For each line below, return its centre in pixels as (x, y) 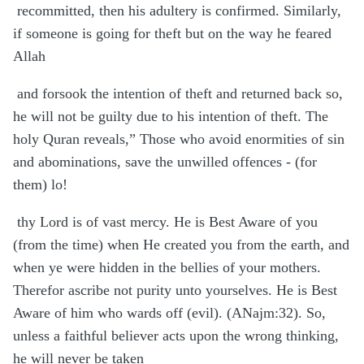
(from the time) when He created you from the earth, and (181, 245)
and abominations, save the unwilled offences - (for (165, 162)
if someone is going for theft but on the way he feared (172, 34)
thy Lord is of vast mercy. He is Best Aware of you (167, 222)
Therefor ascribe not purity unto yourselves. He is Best (175, 290)
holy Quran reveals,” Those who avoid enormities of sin (179, 139)
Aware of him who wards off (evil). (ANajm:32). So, (169, 313)
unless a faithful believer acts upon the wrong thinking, (176, 336)
